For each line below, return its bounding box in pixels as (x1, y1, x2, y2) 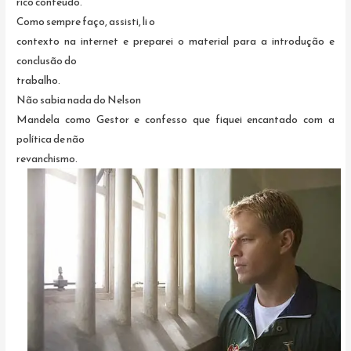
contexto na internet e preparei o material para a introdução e (16, 32, 335, 49)
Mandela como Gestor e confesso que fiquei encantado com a (16, 110, 335, 127)
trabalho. (16, 71, 61, 88)
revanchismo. (16, 150, 78, 166)
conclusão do (16, 52, 78, 68)
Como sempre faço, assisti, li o (16, 13, 156, 29)
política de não (16, 130, 85, 147)
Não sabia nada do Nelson (16, 91, 142, 107)
